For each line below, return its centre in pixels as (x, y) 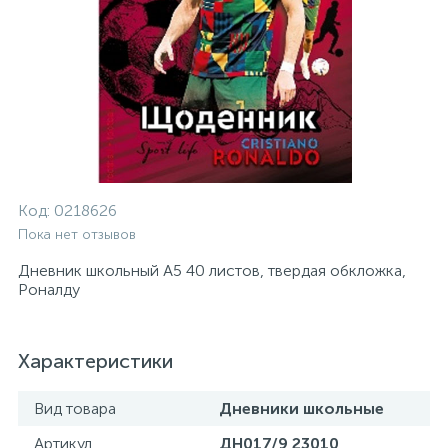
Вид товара (75, 408)
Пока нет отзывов (77, 234)
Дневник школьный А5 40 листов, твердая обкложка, (212, 270)
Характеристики (95, 361)
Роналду (49, 289)
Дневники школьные (301, 408)
